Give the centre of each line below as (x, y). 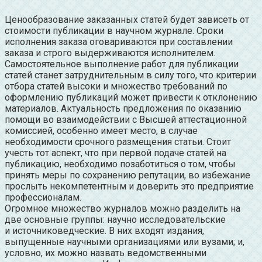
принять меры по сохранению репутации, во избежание (127, 175)
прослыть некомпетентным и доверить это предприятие (129, 186)
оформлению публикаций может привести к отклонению (131, 97)
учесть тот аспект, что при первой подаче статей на (116, 153)
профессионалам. (43, 197)
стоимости (27, 30)
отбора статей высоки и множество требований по (116, 86)
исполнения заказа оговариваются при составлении (119, 42)
